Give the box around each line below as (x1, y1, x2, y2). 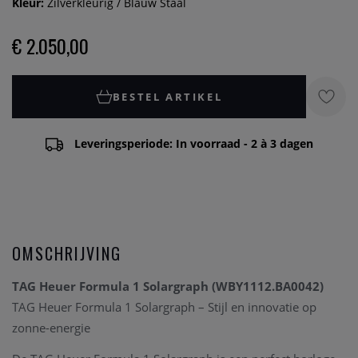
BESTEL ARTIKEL (112, 89, 223, 104)
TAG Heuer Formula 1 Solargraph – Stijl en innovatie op (12, 299, 316, 316)
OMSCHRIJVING (12, 241, 121, 266)
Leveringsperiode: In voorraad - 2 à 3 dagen (74, 136, 313, 151)
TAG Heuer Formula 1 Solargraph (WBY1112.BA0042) (12, 278, 324, 295)
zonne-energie (12, 320, 90, 336)
